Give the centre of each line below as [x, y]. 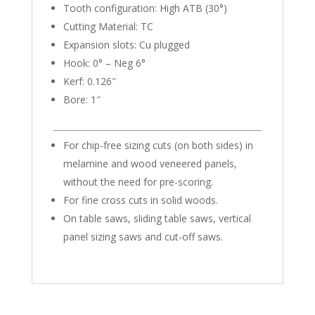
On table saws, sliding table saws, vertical [157, 219]
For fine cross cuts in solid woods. [140, 200]
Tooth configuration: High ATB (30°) [145, 8]
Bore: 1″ [82, 100]
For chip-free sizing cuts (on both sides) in [158, 146]
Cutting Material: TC [108, 27]
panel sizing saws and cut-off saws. [143, 237]
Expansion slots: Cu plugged [126, 45]
